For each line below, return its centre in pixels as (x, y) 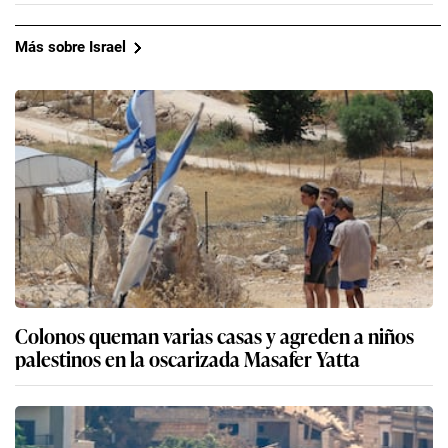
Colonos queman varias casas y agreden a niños (214, 334)
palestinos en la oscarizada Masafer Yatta (187, 357)
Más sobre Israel (70, 47)
